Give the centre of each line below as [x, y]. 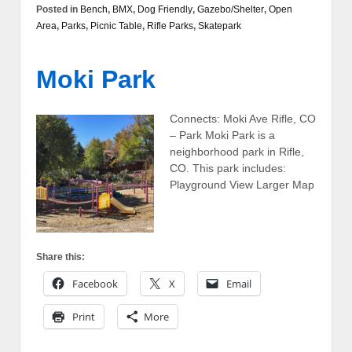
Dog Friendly [165, 10]
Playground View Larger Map [242, 184]
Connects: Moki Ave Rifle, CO [243, 118]
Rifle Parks [170, 26]
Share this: [60, 257]
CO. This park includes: [228, 168]
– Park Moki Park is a [222, 135]
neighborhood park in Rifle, [237, 151]
